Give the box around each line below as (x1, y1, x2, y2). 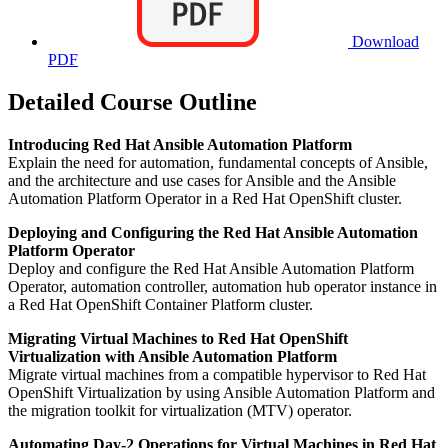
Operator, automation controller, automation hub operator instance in (8, 277, 437, 295)
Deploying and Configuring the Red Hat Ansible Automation (8, 223, 418, 241)
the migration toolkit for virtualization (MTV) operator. (8, 401, 352, 419)
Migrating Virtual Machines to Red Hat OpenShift (8, 329, 348, 347)
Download (348, 32, 419, 50)
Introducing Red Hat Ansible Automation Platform (8, 135, 352, 153)
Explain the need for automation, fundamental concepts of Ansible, (8, 153, 428, 171)
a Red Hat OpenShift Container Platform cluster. (8, 295, 313, 313)
